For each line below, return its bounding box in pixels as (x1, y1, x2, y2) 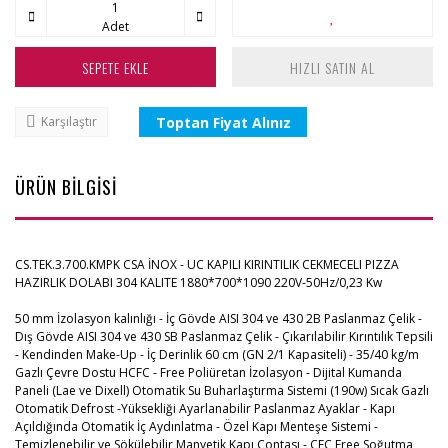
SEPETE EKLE (81, 56, 149, 78)
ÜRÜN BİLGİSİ (15, 174, 117, 200)
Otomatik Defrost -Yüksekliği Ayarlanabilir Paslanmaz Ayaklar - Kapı (15, 400, 395, 417)
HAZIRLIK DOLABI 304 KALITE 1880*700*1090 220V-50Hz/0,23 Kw (15, 274, 382, 291)
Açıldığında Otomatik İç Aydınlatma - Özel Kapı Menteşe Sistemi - (15, 418, 378, 435)
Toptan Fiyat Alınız (155, 112, 291, 132)
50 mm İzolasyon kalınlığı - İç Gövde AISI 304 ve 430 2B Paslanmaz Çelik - (15, 310, 422, 327)
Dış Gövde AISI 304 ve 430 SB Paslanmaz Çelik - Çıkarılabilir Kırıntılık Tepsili (15, 328, 433, 345)
